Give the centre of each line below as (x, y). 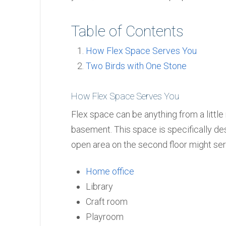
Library (100, 187)
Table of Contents (127, 31)
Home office (110, 172)
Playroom (105, 217)
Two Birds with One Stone (136, 66)
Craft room (107, 202)
